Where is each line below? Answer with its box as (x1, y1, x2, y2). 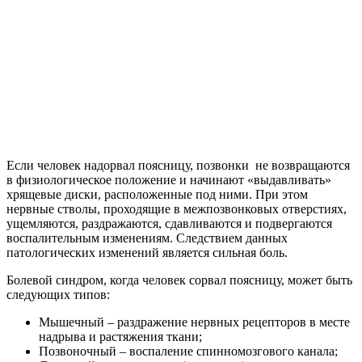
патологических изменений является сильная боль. (6, 246, 288, 259)
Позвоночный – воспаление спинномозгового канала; (39, 344, 338, 358)
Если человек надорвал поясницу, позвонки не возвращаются (6, 158, 350, 172)
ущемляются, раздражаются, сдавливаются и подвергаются (6, 217, 332, 230)
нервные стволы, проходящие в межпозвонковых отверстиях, (6, 202, 347, 216)
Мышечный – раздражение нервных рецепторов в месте (39, 315, 350, 329)
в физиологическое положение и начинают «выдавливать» (6, 173, 331, 187)
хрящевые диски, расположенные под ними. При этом (6, 187, 308, 201)
